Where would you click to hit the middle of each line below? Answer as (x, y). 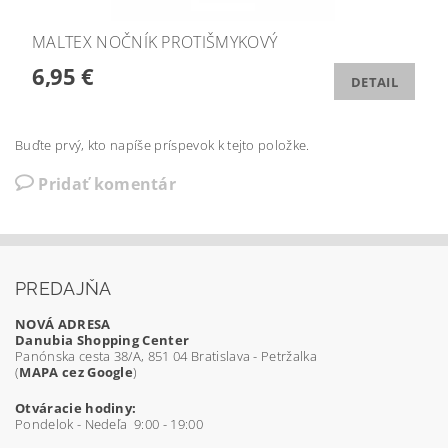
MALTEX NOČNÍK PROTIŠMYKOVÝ (155, 42)
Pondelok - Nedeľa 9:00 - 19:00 (109, 424)
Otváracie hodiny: (76, 408)
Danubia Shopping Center (102, 340)
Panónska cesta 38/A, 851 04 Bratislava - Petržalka (166, 356)
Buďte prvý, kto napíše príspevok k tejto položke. (162, 145)
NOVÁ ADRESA (63, 324)
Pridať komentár (107, 184)
